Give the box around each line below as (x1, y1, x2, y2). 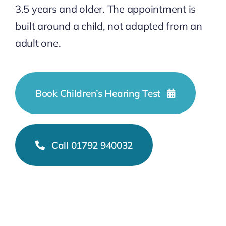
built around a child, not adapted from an (15, 20, 202, 33)
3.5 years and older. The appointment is (15, 3, 196, 16)
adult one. (15, 37, 61, 50)
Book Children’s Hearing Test (35, 87, 161, 99)
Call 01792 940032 (51, 139, 133, 151)
